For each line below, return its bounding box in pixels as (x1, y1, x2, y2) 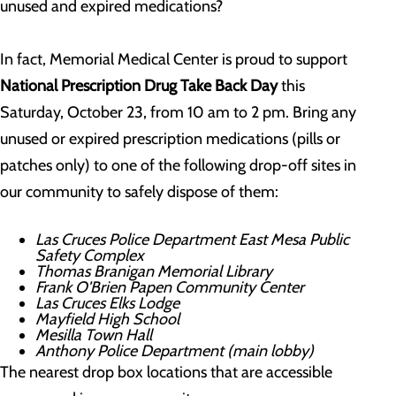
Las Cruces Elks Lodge (35, 293, 179, 313)
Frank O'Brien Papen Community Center (35, 278, 304, 297)
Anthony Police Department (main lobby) (35, 341, 314, 361)
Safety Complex (35, 246, 144, 265)
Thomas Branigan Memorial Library (35, 262, 272, 281)
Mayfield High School (35, 309, 179, 329)
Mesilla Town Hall (35, 325, 152, 345)
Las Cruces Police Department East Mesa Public (35, 230, 349, 249)
